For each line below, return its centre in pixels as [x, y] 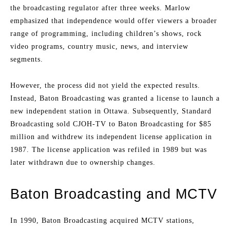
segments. [27, 60]
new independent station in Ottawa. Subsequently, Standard [111, 111]
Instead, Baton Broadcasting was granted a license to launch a [115, 99]
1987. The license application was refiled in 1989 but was [109, 150]
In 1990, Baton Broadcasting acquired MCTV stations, [102, 221]
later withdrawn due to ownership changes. [83, 163]
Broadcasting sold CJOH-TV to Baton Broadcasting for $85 [111, 124]
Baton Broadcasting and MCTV [114, 194]
